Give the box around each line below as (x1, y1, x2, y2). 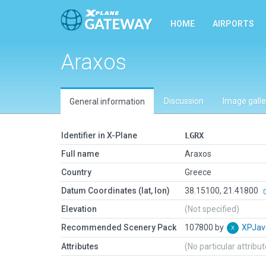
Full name (61, 149, 99, 159)
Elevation (61, 204, 97, 214)
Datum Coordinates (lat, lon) (61, 186, 170, 195)
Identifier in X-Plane (61, 131, 137, 140)
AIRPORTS (213, 19, 254, 28)
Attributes (61, 242, 99, 251)
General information (69, 97, 145, 106)
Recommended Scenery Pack (61, 223, 176, 232)
